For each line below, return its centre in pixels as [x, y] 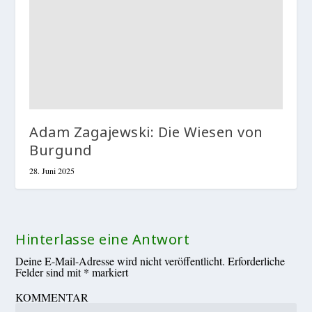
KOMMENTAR [52, 297]
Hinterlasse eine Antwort [103, 239]
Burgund [61, 150]
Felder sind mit [50, 272]
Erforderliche [257, 260]
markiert [109, 272]
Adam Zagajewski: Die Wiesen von [146, 132]
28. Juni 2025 [52, 170]
